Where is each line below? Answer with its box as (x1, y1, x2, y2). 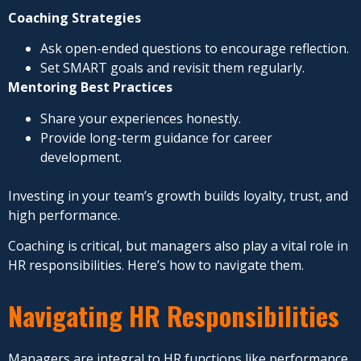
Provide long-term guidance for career (40, 128, 272, 147)
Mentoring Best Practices (8, 78, 172, 97)
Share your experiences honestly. (40, 109, 241, 127)
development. (40, 147, 122, 166)
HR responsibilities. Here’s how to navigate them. (8, 256, 304, 275)
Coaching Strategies (8, 9, 141, 27)
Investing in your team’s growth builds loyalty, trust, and (8, 186, 348, 205)
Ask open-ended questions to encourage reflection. (40, 39, 349, 58)
